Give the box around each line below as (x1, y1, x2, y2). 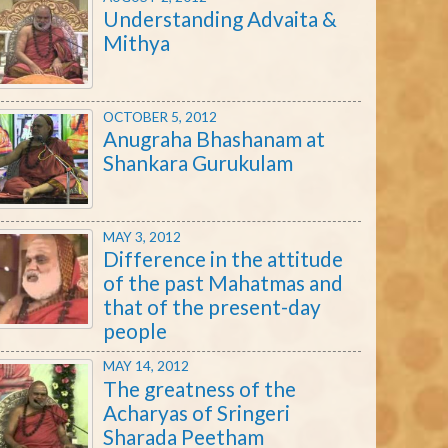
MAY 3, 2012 (103, 228, 181, 245)
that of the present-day (103, 293, 321, 319)
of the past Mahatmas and (103, 269, 343, 295)
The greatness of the (103, 375, 296, 401)
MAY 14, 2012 (103, 358, 189, 375)
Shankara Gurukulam (103, 149, 293, 175)
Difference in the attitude (103, 245, 343, 271)
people (103, 317, 167, 343)
